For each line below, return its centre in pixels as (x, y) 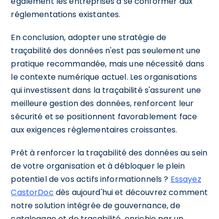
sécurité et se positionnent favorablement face (104, 116)
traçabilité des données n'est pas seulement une (106, 50)
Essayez (186, 179)
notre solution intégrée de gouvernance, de (96, 205)
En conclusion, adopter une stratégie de (89, 37)
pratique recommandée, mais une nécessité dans (108, 64)
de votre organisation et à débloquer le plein (98, 166)
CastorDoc (32, 192)
